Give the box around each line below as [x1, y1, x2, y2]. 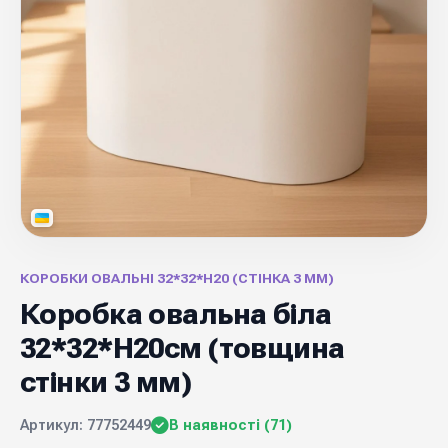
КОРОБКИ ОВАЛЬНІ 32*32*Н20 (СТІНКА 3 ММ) [20, 270, 334, 286]
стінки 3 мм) [20, 365, 192, 399]
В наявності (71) [169, 417, 292, 434]
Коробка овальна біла [20, 297, 332, 331]
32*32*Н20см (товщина [20, 331, 345, 365]
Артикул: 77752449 [20, 417, 151, 434]
